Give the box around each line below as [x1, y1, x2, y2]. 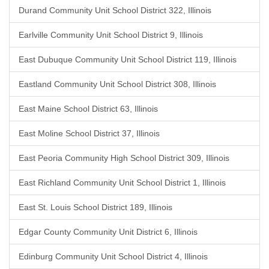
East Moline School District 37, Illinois [19, 128, 160, 138]
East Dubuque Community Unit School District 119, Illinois [19, 55, 237, 64]
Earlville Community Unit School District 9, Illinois [19, 30, 203, 40]
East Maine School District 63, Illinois [19, 104, 158, 113]
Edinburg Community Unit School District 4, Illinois [19, 252, 208, 261]
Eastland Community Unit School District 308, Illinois [19, 79, 216, 89]
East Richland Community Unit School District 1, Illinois [19, 178, 226, 187]
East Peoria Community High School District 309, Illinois [19, 153, 229, 163]
